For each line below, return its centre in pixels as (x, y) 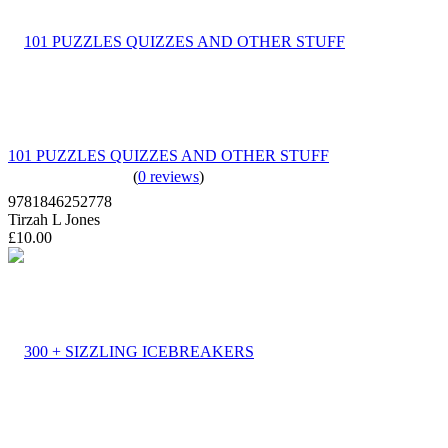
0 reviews (168, 176)
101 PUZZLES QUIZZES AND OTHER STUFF (168, 155)
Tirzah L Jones (54, 219)
